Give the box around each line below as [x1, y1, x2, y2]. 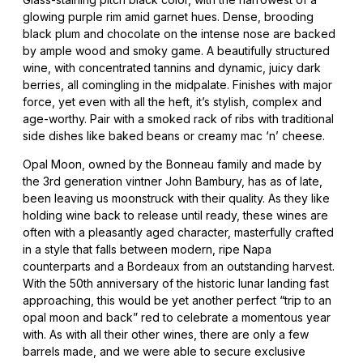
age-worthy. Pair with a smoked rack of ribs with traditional [23, 112, 334, 126]
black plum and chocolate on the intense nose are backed [23, 27, 335, 41]
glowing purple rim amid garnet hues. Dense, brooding [23, 10, 314, 23]
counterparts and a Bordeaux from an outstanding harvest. [23, 259, 335, 273]
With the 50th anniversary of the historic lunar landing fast [23, 276, 329, 290]
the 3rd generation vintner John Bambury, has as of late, [23, 174, 322, 188]
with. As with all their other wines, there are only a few [23, 327, 309, 341]
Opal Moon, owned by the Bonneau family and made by [23, 157, 322, 171]
